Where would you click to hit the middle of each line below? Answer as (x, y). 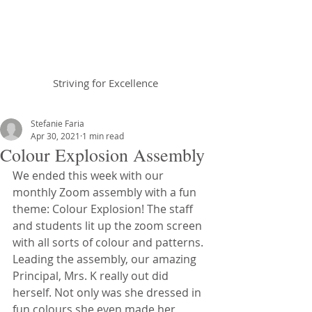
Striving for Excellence (105, 83)
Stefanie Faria (57, 123)
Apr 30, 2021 (55, 136)
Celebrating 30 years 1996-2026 (89, 100)
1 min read (103, 136)
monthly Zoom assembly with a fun (106, 192)
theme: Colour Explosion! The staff (104, 209)
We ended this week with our (89, 175)
